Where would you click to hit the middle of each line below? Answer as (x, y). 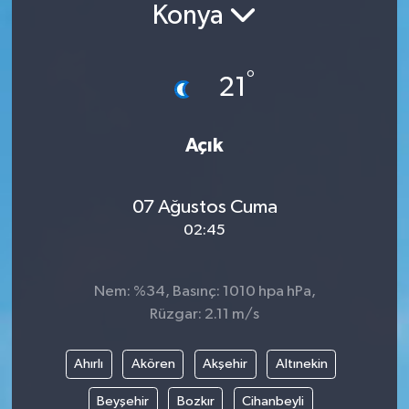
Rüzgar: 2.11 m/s (204, 315)
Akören (153, 363)
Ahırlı (89, 363)
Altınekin (301, 363)
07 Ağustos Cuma (204, 207)
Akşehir (225, 363)
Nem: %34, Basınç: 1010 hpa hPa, (204, 292)
